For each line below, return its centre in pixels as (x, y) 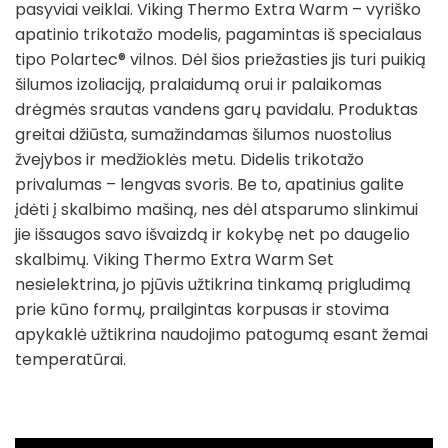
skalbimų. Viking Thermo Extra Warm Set (174, 259)
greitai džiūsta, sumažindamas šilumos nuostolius (203, 134)
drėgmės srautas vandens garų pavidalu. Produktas (216, 109)
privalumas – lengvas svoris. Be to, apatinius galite (209, 184)
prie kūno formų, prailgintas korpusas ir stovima (202, 309)
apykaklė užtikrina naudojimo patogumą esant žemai (221, 334)
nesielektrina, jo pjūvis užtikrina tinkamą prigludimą (213, 284)
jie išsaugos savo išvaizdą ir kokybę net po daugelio (212, 234)
